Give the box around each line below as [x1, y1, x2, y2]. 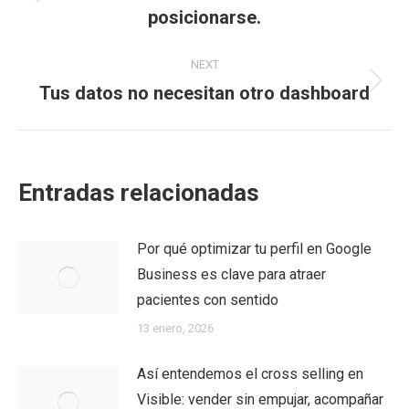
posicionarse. [148, 6, 261, 28]
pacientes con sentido [137, 291, 278, 309]
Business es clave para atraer [137, 266, 326, 283]
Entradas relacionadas [18, 179, 259, 206]
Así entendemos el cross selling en [137, 365, 363, 383]
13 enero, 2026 [137, 321, 214, 335]
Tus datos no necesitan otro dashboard [39, 82, 370, 104]
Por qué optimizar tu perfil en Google [137, 240, 372, 257]
